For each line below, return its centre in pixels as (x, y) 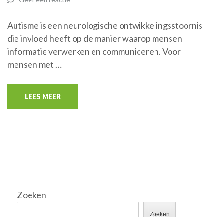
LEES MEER (43, 97)
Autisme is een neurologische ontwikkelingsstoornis (105, 25)
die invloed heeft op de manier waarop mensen (95, 38)
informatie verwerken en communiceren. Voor (94, 51)
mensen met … (34, 64)
